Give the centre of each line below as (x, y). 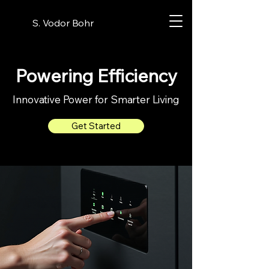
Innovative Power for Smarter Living (96, 99)
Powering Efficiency (96, 76)
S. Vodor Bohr (63, 23)
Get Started (96, 126)
